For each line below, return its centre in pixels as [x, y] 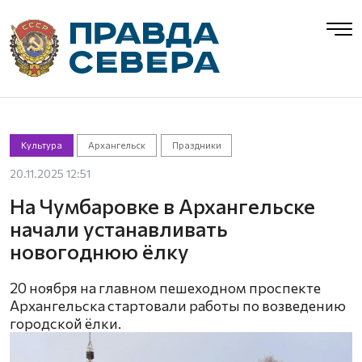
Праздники [196, 145]
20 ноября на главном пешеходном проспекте [165, 288]
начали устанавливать [119, 228]
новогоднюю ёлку [99, 251]
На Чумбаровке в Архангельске [162, 206]
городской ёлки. [65, 323]
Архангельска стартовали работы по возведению [178, 305]
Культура [41, 145]
